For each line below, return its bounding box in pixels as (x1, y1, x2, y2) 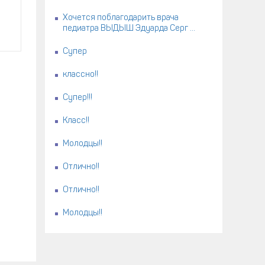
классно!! (63, 70, 98, 79)
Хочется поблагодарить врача (63, 14, 179, 22)
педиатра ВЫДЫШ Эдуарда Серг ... (63, 24, 195, 33)
